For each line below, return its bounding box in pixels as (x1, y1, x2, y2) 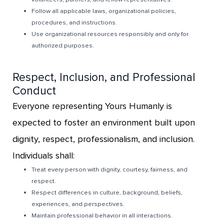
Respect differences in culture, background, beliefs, (31, 188, 183, 196)
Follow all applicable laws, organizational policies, (31, 6, 176, 15)
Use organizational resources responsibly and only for (31, 29, 189, 38)
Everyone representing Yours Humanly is (12, 100, 172, 111)
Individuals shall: (12, 149, 74, 161)
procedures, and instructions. (31, 18, 117, 26)
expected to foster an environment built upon (12, 116, 195, 128)
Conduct (12, 83, 56, 98)
